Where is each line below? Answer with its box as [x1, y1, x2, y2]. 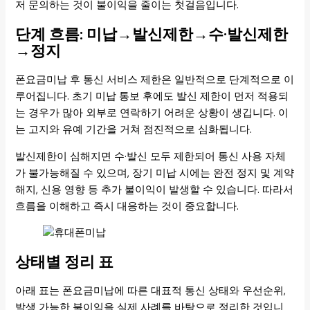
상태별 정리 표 [15, 252, 114, 273]
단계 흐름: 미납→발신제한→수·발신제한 [15, 24, 289, 44]
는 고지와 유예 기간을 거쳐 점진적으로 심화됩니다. [15, 122, 253, 136]
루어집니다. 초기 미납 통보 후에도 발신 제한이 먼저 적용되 [15, 89, 289, 103]
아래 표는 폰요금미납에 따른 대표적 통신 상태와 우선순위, [15, 284, 286, 298]
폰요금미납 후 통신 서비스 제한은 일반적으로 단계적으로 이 [15, 73, 295, 86]
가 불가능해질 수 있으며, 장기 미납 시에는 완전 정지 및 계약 [15, 166, 295, 180]
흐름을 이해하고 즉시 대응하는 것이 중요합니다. [15, 199, 239, 213]
